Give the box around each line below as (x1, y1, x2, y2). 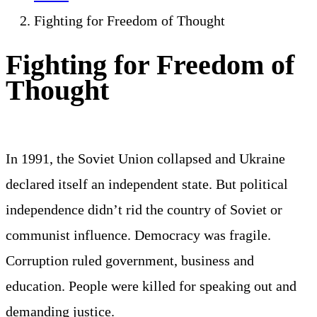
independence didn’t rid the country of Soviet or (6, 201, 282, 217)
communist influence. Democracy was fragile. (6, 226, 271, 243)
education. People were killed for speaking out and (6, 277, 296, 294)
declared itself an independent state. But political (6, 175, 288, 192)
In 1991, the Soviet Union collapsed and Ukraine (6, 150, 285, 166)
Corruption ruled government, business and (6, 252, 254, 268)
